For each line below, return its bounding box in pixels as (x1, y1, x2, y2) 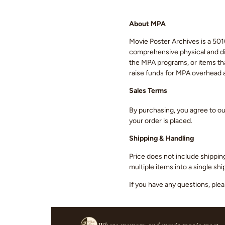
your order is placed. (129, 116, 192, 125)
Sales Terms (129, 86, 167, 95)
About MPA (129, 19, 166, 28)
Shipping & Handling (129, 134, 194, 143)
